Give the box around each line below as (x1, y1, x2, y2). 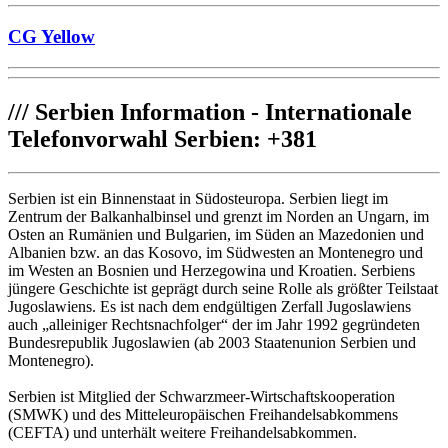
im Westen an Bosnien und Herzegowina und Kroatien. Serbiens (8, 262, 415, 280)
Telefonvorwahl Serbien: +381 (8, 125, 317, 152)
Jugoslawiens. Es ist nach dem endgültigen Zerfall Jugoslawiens (8, 298, 411, 316)
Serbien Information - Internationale (29, 98, 412, 125)
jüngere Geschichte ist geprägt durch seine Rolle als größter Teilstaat (8, 280, 438, 298)
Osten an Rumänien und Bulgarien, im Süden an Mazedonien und (8, 226, 424, 244)
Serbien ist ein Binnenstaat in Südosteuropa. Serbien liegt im (8, 190, 388, 208)
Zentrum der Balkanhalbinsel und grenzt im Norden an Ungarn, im (8, 208, 429, 226)
